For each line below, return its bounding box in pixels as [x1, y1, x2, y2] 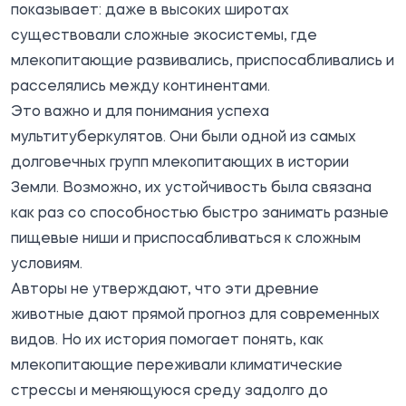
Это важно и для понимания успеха [11, 104, 269, 120]
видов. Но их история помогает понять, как [11, 333, 324, 348]
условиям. [11, 256, 82, 272]
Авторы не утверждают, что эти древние [11, 282, 319, 297]
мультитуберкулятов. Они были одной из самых [11, 130, 356, 145]
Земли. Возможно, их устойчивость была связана [11, 180, 372, 196]
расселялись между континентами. [11, 79, 270, 94]
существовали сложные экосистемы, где [11, 28, 317, 43]
